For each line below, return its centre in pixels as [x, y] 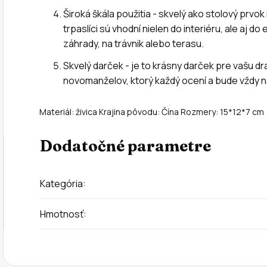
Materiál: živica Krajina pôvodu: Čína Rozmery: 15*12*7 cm [152, 111]
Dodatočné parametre [125, 146]
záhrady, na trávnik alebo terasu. [133, 43]
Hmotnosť [62, 214]
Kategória [61, 183]
